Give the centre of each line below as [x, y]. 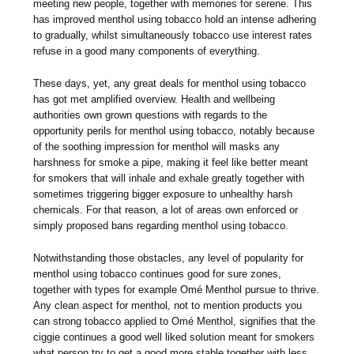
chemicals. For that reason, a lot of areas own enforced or [166, 210]
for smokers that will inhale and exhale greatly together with [169, 179]
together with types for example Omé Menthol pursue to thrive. [177, 290]
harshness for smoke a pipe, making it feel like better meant [171, 163]
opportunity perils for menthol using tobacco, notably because [174, 131]
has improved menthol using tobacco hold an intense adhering [175, 20]
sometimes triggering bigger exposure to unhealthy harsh [163, 194]
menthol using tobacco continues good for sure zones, [158, 274]
